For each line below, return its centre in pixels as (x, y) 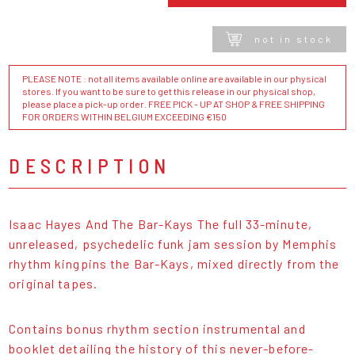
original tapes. (55, 283)
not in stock (293, 39)
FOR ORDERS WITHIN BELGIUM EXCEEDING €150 (125, 116)
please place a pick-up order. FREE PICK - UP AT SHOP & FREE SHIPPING (174, 103)
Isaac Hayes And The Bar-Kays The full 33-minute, (160, 223)
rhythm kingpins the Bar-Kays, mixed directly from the (174, 263)
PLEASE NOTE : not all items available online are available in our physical (175, 78)
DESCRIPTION (90, 165)
